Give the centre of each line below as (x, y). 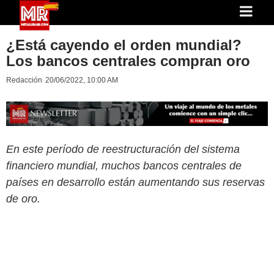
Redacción (24, 80)
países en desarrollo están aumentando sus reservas (135, 182)
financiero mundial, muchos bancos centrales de (124, 165)
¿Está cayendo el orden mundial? (124, 45)
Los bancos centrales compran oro (128, 61)
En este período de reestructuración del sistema (123, 149)
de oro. (23, 198)
